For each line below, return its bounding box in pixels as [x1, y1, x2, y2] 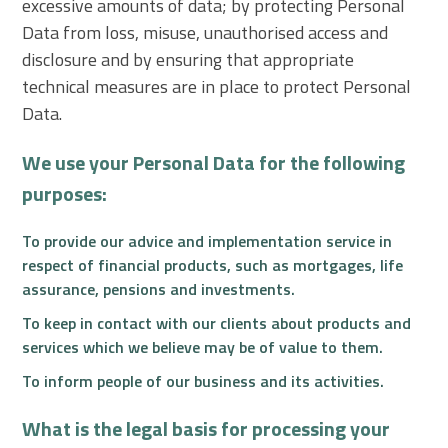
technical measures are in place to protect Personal [22, 72, 412, 100]
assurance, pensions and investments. [22, 276, 296, 301]
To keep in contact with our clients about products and [22, 310, 412, 335]
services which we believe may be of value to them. [22, 334, 384, 359]
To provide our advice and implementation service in [22, 228, 393, 253]
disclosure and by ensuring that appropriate [22, 45, 355, 73]
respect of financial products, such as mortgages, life [22, 252, 404, 277]
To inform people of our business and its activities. [22, 368, 385, 393]
